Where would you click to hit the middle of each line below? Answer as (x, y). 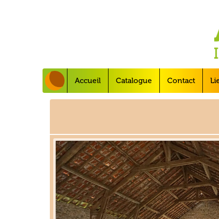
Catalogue (134, 81)
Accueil (88, 81)
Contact (181, 81)
